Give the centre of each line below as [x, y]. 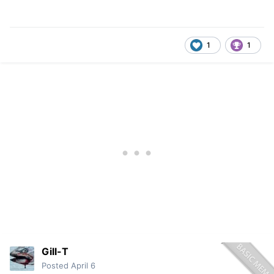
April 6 [83, 266]
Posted [56, 266]
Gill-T [55, 252]
